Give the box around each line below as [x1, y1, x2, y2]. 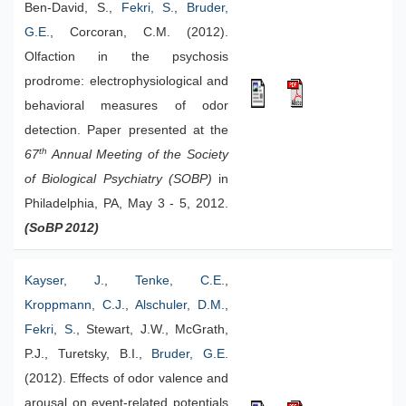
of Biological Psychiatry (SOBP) [24, 172, 212, 186]
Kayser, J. [24, 274, 104, 287]
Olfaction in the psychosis [24, 50, 228, 63]
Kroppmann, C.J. [24, 298, 125, 312]
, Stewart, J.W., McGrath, [75, 323, 228, 336]
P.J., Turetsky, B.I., [24, 347, 152, 361]
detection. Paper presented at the [24, 123, 228, 137]
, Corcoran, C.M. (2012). [50, 25, 228, 39]
